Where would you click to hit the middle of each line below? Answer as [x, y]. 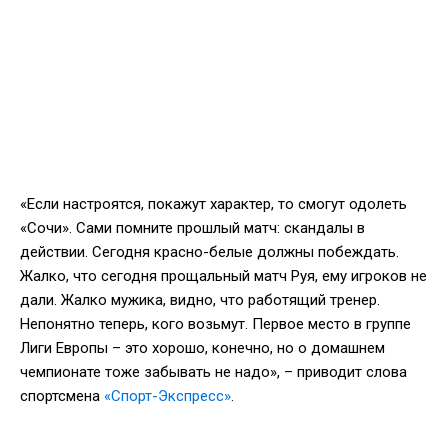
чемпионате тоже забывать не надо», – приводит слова [213, 371]
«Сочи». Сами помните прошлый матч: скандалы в [192, 227]
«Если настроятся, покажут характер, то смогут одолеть [213, 203]
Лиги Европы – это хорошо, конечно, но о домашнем [202, 347]
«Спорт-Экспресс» [167, 395]
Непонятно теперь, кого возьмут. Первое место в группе [215, 323]
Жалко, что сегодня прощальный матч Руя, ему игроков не [223, 275]
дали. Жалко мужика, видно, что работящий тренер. [200, 299]
